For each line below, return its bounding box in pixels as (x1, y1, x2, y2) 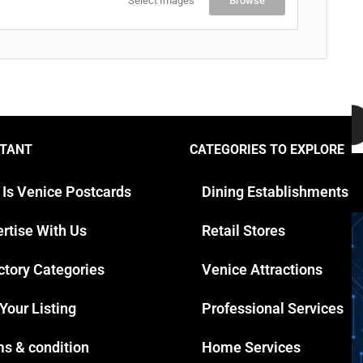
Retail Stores (202, 221, 285, 239)
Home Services (202, 338, 301, 356)
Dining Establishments (202, 182, 348, 200)
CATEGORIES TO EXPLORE (190, 141, 344, 157)
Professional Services (202, 299, 344, 317)
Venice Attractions (202, 260, 322, 278)
